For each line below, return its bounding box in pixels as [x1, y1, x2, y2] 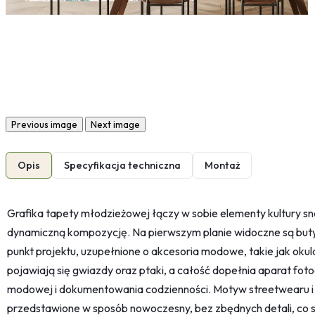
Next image [91, 119, 140, 131]
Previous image [11, 119, 77, 131]
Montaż [205, 159, 240, 172]
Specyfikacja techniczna [64, 159, 181, 172]
